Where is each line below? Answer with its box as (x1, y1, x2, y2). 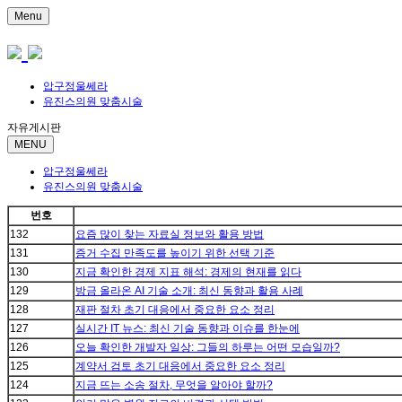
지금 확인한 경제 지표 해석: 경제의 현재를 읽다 (75, 266, 301, 279)
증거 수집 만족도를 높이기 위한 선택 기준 (75, 247, 275, 260)
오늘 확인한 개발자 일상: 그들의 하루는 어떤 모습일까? (75, 341, 340, 354)
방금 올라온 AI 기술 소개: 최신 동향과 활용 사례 (75, 284, 303, 298)
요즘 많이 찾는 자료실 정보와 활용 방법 (75, 228, 264, 241)
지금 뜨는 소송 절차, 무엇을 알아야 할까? (75, 379, 273, 392)
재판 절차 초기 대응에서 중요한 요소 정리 (75, 303, 275, 317)
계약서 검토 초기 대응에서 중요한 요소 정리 (75, 360, 285, 373)
